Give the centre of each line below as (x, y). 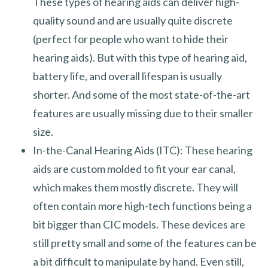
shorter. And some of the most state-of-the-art (141, 94)
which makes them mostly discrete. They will (135, 187)
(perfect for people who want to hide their (131, 39)
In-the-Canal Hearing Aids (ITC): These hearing (143, 150)
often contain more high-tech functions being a (142, 205)
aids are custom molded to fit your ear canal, (134, 168)
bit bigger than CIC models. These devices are (139, 224)
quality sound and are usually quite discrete (133, 20)
